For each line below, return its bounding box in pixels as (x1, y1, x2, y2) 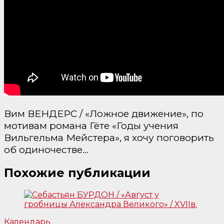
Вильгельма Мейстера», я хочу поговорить (4, 131, 214, 144)
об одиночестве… (4, 143, 88, 156)
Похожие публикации (4, 165, 150, 180)
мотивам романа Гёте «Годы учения (4, 119, 178, 132)
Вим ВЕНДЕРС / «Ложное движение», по (4, 107, 203, 120)
